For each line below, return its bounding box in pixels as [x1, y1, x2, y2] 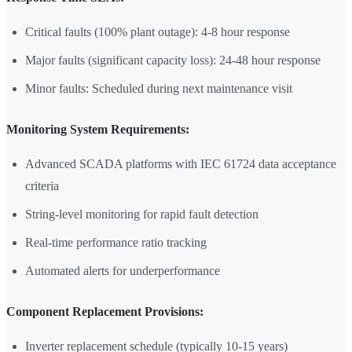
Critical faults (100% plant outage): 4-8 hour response [25, 25, 290, 39]
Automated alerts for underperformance [25, 264, 220, 278]
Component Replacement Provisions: [6, 305, 203, 319]
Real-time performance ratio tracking [25, 236, 207, 250]
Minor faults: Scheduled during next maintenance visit [25, 82, 292, 96]
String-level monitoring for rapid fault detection [25, 207, 258, 222]
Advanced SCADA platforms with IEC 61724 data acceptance [25, 157, 336, 171]
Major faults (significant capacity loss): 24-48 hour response [25, 53, 321, 68]
